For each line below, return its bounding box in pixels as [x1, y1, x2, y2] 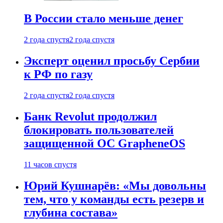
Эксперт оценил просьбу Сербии [24, 54, 200, 68]
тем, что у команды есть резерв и [24, 192, 204, 206]
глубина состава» [24, 206, 117, 219]
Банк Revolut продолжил [24, 110, 157, 123]
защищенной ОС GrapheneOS [24, 137, 185, 150]
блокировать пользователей [24, 123, 174, 137]
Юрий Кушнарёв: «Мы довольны [24, 179, 206, 192]
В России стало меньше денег [24, 12, 183, 25]
